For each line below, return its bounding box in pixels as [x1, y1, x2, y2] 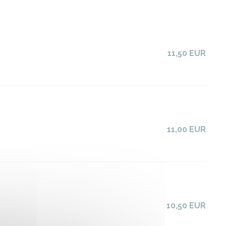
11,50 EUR [167, 48, 206, 58]
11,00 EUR [167, 125, 206, 134]
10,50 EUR [166, 201, 206, 210]
